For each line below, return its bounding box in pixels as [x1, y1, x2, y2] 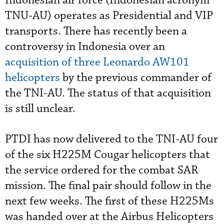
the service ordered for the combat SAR [5, 162, 198, 177]
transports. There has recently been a [5, 23, 187, 38]
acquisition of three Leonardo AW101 [5, 54, 189, 69]
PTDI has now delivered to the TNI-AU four [5, 131, 218, 146]
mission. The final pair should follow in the [5, 178, 211, 193]
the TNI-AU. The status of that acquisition [5, 85, 211, 100]
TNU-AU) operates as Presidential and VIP [5, 8, 213, 23]
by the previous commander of [60, 70, 211, 85]
